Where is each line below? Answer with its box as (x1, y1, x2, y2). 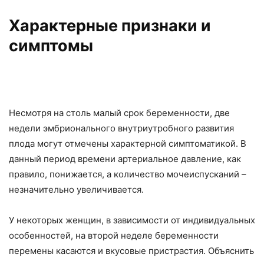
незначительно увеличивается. (9, 184, 144, 195)
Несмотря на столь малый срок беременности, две (9, 107, 230, 118)
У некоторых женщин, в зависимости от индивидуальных (9, 214, 255, 226)
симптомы (9, 36, 93, 55)
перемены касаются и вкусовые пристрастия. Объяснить (9, 245, 254, 256)
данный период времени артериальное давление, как (9, 153, 241, 164)
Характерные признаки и (9, 16, 211, 35)
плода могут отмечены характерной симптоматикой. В (9, 138, 246, 149)
